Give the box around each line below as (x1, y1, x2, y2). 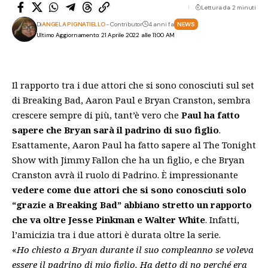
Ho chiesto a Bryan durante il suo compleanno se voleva (17, 243, 254, 255)
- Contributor (105, 20, 142, 28)
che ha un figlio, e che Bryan (119, 154, 245, 166)
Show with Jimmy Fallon (12, 154, 119, 166)
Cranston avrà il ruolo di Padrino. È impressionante (12, 169, 238, 181)
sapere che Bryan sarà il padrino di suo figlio (12, 124, 219, 136)
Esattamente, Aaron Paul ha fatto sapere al (12, 139, 203, 151)
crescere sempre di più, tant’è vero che (12, 109, 181, 121)
